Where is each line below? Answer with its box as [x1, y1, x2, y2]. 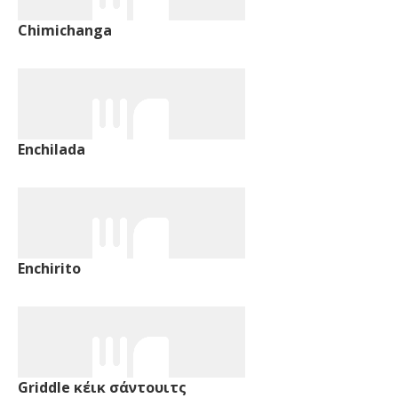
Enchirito [18, 258, 81, 278]
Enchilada [18, 139, 85, 159]
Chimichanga [18, 20, 112, 40]
